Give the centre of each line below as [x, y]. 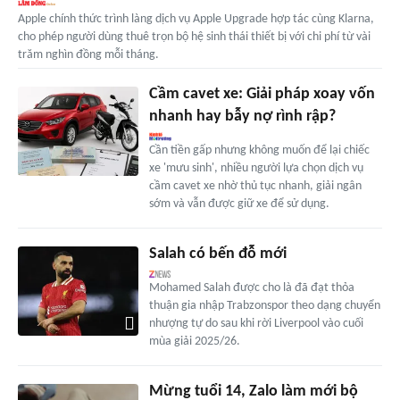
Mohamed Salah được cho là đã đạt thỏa [251, 287]
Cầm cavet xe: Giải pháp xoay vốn [262, 94]
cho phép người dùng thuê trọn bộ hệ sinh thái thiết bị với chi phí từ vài [194, 37]
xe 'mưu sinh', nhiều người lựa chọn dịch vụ [256, 168]
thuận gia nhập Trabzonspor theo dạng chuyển [264, 305]
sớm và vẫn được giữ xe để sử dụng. [239, 204]
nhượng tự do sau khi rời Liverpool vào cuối [256, 323]
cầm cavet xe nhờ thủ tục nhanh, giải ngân [255, 186]
